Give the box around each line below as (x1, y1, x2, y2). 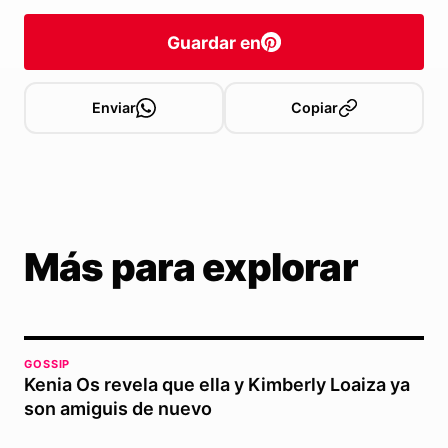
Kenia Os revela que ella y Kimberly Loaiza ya (24, 374, 410, 396)
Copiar (290, 99, 338, 117)
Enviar (92, 99, 136, 117)
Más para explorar (24, 244, 358, 291)
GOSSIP (24, 357, 71, 372)
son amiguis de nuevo (24, 398, 212, 420)
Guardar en (167, 31, 261, 53)
